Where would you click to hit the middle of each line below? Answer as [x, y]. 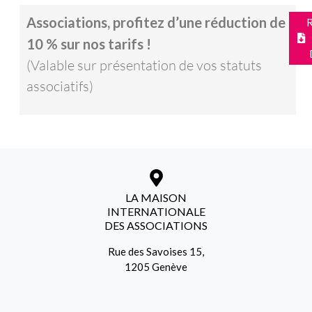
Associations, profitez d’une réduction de [156, 22]
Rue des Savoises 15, [156, 251]
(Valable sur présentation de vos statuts [144, 65]
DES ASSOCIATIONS [156, 225]
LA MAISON [156, 197]
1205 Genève [156, 266]
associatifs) [60, 86]
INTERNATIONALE [156, 211]
